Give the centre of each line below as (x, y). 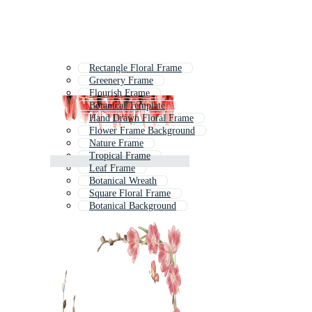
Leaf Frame (112, 169)
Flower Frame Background (142, 131)
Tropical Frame (120, 156)
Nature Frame (116, 143)
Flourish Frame (119, 93)
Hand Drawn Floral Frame (141, 118)
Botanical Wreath (123, 181)
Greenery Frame (121, 81)
